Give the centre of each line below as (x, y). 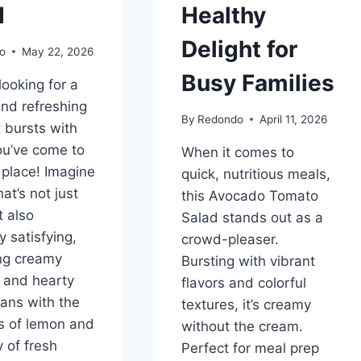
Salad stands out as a (252, 217)
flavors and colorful (243, 282)
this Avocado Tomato (249, 195)
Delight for (239, 49)
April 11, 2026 (293, 119)
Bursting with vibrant (248, 261)
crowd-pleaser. (230, 239)
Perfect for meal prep (250, 348)
